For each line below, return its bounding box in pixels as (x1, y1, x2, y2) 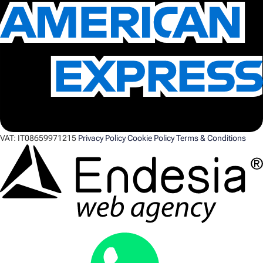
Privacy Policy (78, 133, 126, 143)
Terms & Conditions (176, 133, 246, 143)
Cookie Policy (127, 133, 174, 143)
